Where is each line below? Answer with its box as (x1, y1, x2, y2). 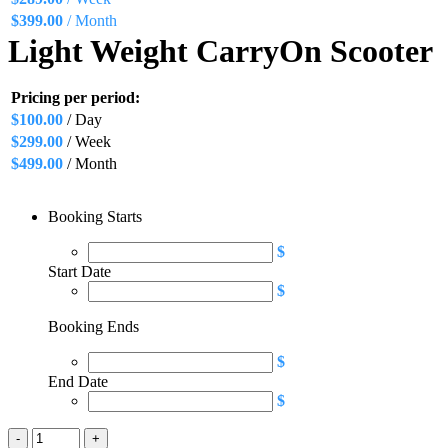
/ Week (63, 133, 111, 150)
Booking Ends (48, 318, 139, 335)
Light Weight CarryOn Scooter (8, 33, 433, 69)
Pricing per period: (11, 89, 140, 106)
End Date (48, 373, 108, 390)
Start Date (48, 263, 111, 280)
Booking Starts (48, 208, 142, 225)
